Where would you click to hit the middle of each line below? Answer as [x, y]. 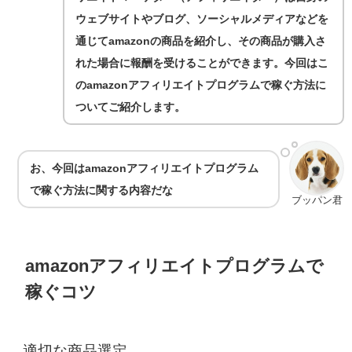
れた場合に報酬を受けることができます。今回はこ [202, 63]
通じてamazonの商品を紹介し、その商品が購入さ [201, 41]
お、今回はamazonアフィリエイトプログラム [145, 168]
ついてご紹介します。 [131, 107]
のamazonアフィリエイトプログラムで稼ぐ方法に [201, 85]
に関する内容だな [129, 190]
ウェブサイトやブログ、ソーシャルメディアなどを [202, 19]
